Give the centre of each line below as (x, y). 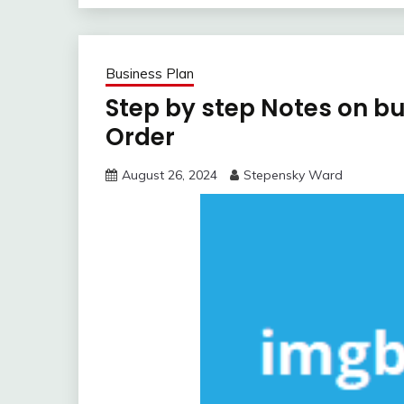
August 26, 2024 (170, 175)
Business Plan (150, 74)
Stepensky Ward (293, 175)
